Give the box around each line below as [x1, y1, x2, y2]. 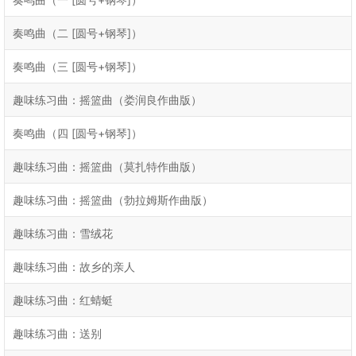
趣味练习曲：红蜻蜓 [13, 293, 113, 307]
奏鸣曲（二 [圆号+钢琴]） [13, 26, 142, 40]
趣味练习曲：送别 [13, 327, 102, 340]
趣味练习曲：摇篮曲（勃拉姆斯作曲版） [13, 193, 213, 207]
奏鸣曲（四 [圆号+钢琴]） [13, 126, 142, 140]
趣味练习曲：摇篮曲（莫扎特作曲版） [13, 160, 202, 173]
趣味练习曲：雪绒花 [13, 226, 113, 240]
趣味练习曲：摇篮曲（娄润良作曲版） [13, 93, 202, 106]
